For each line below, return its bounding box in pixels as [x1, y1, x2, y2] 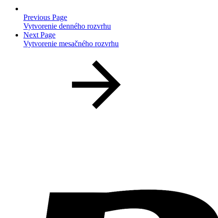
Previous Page [23, 13, 67, 22]
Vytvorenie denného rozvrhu [23, 22, 111, 31]
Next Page [23, 31, 55, 39]
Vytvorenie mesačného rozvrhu [23, 39, 119, 48]
